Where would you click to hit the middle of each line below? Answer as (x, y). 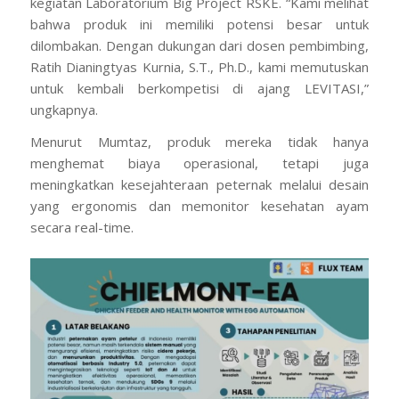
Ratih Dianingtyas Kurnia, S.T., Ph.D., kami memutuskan (199, 66)
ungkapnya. (64, 109)
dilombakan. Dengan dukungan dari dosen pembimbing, (199, 45)
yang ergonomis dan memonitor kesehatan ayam (199, 206)
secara (52, 228)
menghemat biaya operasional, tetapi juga (199, 163)
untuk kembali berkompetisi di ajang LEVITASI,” (199, 88)
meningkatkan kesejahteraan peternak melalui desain (199, 185)
